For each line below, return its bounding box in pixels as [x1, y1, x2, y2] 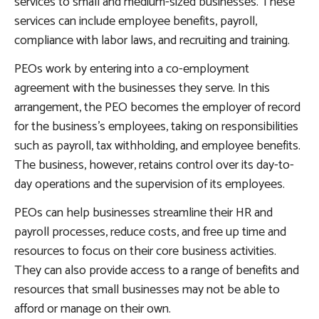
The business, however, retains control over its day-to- [14, 155, 294, 177]
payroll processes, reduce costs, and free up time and [14, 221, 286, 244]
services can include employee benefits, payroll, [14, 11, 257, 33]
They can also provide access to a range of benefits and [14, 260, 299, 282]
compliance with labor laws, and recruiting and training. [14, 30, 290, 52]
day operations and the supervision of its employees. [14, 174, 285, 196]
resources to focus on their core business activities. [14, 241, 276, 263]
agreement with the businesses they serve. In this [14, 78, 270, 100]
